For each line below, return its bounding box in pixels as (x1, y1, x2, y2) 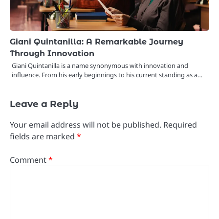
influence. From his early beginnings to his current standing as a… (12, 70, 202, 80)
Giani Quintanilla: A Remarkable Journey (10, 37, 183, 47)
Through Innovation (10, 48, 94, 59)
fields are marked (10, 131, 77, 142)
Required (163, 119, 197, 131)
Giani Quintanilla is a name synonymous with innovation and (12, 61, 188, 70)
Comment (10, 154, 48, 166)
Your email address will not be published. (10, 119, 161, 131)
